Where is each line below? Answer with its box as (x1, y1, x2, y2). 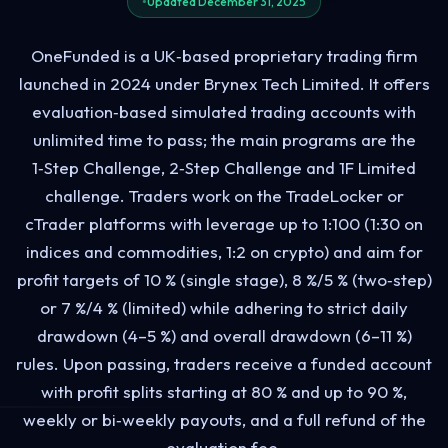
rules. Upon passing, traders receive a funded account (16, 352, 432, 374)
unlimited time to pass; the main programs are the (32, 128, 416, 150)
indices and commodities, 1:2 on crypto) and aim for (25, 240, 423, 262)
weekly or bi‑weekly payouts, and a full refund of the (22, 408, 426, 430)
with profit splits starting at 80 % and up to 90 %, (41, 380, 407, 402)
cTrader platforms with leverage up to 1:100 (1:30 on (25, 212, 423, 234)
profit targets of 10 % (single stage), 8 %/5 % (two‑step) (16, 268, 432, 290)
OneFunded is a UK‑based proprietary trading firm (30, 44, 418, 66)
